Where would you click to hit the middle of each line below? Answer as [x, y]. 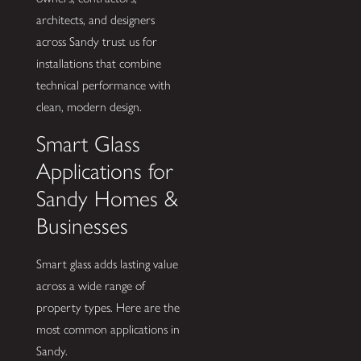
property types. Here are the [108, 307]
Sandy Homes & [107, 199]
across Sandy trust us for [96, 42]
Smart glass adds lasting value [107, 263]
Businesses [82, 226]
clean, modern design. [89, 107]
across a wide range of [90, 285]
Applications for [104, 172]
